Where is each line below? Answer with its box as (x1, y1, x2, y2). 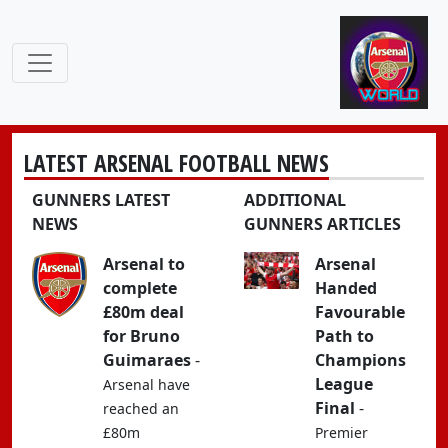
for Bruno (103, 325, 180, 347)
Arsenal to (103, 253, 185, 275)
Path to (315, 325, 374, 347)
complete (103, 277, 177, 299)
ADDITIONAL (244, 189, 346, 211)
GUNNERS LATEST (32, 189, 170, 211)
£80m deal (103, 301, 184, 323)
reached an (103, 399, 179, 418)
